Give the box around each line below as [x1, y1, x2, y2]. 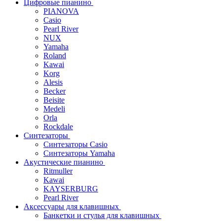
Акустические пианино [24, 158, 103, 166]
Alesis [43, 78, 63, 86]
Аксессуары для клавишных [24, 202, 119, 211]
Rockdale [43, 122, 73, 131]
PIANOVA [43, 7, 79, 15]
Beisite [43, 96, 65, 104]
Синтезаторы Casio [43, 140, 108, 148]
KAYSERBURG [43, 184, 98, 193]
